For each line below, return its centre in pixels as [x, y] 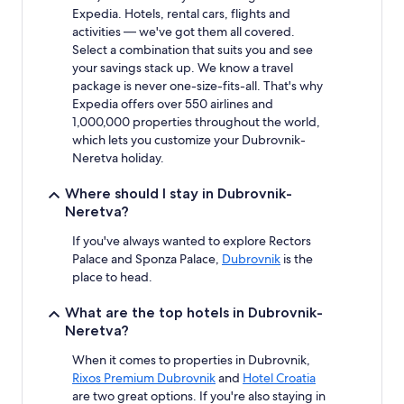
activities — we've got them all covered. [184, 31]
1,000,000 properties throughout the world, [196, 121]
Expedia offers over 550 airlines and [173, 103]
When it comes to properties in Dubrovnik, [191, 359]
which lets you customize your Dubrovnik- [189, 139]
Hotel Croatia [279, 377]
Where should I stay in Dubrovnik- [179, 193]
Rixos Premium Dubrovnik [144, 377]
